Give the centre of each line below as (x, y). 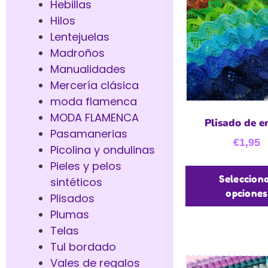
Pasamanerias (89, 133)
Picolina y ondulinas (103, 150)
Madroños (77, 53)
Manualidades (88, 69)
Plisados (72, 198)
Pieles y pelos (86, 166)
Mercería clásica (95, 85)
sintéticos (76, 182)
